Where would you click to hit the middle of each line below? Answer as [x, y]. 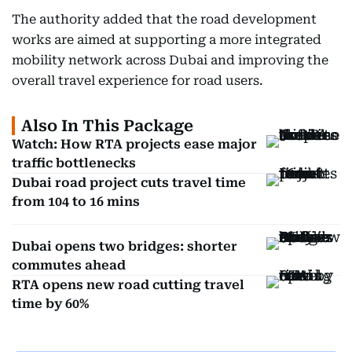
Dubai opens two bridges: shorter [125, 246]
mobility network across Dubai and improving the [170, 60]
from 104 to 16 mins [76, 202]
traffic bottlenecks [74, 163]
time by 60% [50, 304]
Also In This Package [107, 126]
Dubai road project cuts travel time [129, 183]
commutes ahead [69, 265]
